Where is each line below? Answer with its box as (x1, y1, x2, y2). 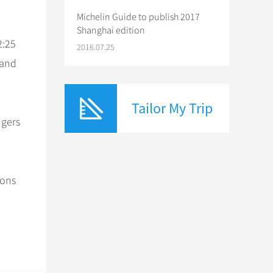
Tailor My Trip (132, 99, 213, 118)
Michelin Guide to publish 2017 (77, 11, 200, 23)
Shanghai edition (77, 24, 145, 37)
